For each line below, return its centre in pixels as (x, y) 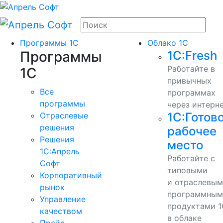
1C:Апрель (60, 151)
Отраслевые (64, 115)
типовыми (187, 170)
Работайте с (191, 158)
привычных (189, 80)
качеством (61, 211)
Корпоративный (71, 175)
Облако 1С (167, 43)
